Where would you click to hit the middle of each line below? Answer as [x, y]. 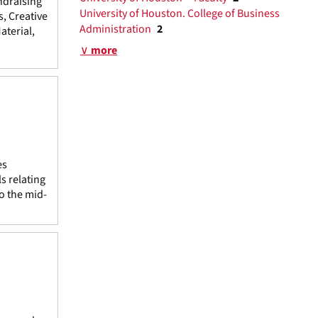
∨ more [99, 50]
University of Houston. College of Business [180, 13]
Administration [116, 29]
